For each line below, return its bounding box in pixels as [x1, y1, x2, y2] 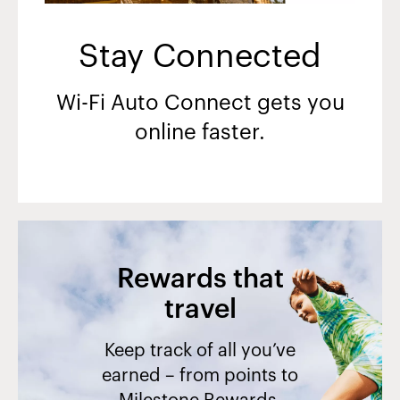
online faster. [135, 122, 265, 145]
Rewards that [116, 266, 284, 294]
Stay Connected [79, 41, 321, 74]
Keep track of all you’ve [104, 342, 296, 361]
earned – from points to [102, 367, 298, 386]
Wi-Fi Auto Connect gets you [55, 93, 345, 115]
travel [163, 296, 237, 324]
